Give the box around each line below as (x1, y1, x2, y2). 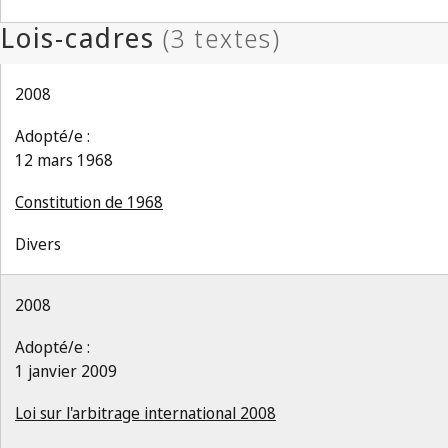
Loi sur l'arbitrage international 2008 (15, 402, 276, 424)
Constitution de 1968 (15, 191, 163, 213)
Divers (15, 233, 61, 255)
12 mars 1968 (15, 149, 113, 171)
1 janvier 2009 (15, 360, 117, 382)
